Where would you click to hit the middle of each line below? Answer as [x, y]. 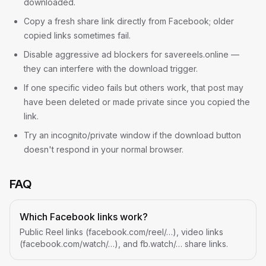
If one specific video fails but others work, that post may [134, 88]
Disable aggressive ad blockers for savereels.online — [132, 54]
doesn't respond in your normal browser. [104, 149]
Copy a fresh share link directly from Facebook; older [129, 21]
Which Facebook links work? [84, 217]
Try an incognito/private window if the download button [132, 135]
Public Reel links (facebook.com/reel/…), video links [121, 232]
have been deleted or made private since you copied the [137, 102]
